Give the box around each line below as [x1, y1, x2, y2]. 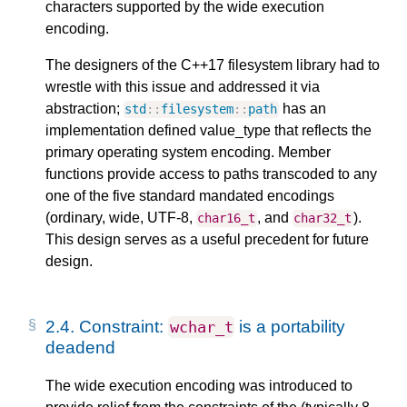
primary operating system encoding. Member [45, 144, 331, 161]
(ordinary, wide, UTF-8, [45, 210, 196, 226]
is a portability [234, 317, 346, 337]
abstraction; [45, 101, 124, 117]
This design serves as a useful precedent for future [45, 232, 369, 248]
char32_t [293, 211, 352, 226]
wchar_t [169, 318, 233, 337]
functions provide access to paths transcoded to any [45, 166, 377, 183]
